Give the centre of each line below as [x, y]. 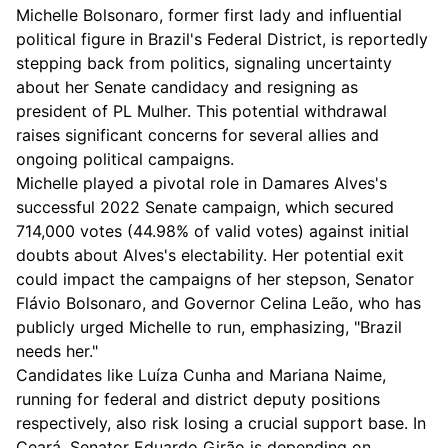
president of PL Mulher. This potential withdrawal [201, 111]
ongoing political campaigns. [125, 159]
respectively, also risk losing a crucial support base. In [221, 423]
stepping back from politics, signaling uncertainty [204, 63]
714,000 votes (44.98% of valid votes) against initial [212, 231]
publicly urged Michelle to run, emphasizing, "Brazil [209, 327]
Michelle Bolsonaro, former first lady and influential [209, 15]
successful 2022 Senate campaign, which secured [205, 207]
